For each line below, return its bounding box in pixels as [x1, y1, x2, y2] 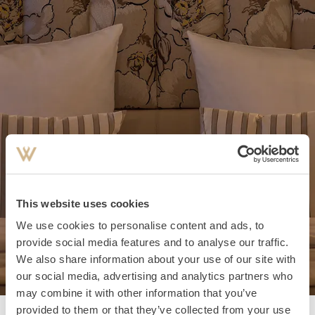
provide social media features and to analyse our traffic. [16, 236, 289, 248]
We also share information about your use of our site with [16, 253, 296, 265]
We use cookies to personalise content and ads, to [16, 219, 264, 231]
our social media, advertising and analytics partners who [16, 270, 292, 282]
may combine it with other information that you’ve [16, 287, 257, 299]
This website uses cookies [16, 197, 150, 210]
